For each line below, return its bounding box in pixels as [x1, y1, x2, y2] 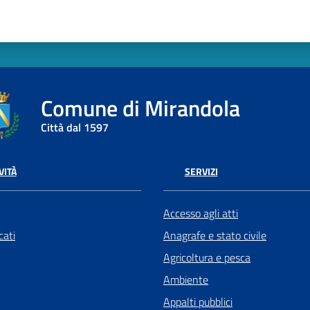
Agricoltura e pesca [163, 248, 250, 266]
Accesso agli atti [163, 204, 238, 221]
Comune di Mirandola [40, 91, 240, 125]
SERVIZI [184, 164, 218, 179]
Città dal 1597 [40, 119, 109, 136]
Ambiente [163, 271, 208, 288]
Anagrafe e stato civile [163, 226, 266, 244]
